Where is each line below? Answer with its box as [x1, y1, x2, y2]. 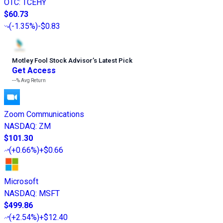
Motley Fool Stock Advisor [12, 57, 93, 65]
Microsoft [4, 177, 38, 187]
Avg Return [20, 78, 46, 84]
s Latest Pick [94, 57, 132, 65]
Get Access [12, 66, 56, 76]
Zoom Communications [4, 110, 84, 119]
